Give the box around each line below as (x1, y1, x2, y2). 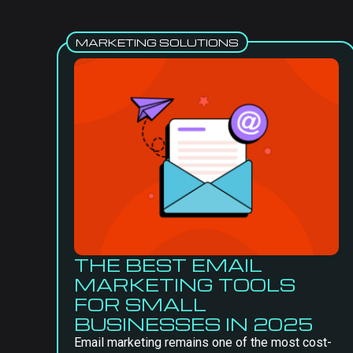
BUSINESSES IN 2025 (74, 313, 313, 335)
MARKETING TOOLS (74, 273, 295, 295)
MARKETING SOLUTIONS (76, 35, 239, 49)
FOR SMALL (74, 293, 206, 315)
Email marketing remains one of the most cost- (74, 335, 332, 350)
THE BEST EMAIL (74, 254, 262, 276)
